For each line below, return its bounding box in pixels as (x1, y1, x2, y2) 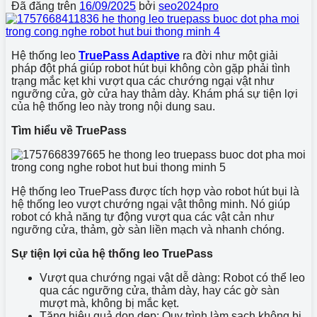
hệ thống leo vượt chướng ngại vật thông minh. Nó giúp (11, 197, 290, 210)
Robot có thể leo (220, 271, 305, 284)
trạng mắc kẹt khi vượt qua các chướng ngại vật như (11, 74, 275, 87)
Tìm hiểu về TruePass (11, 124, 127, 137)
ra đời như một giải (180, 49, 278, 62)
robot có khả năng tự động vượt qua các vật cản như (11, 210, 275, 223)
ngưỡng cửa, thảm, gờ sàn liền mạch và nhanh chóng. (11, 223, 284, 236)
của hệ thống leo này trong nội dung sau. (11, 100, 215, 113)
